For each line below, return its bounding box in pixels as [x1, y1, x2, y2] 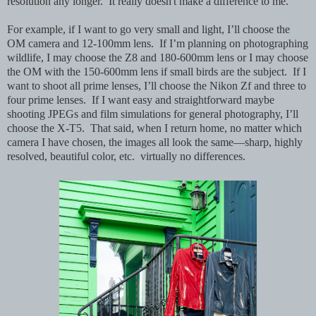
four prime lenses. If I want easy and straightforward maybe [7, 93, 274, 106]
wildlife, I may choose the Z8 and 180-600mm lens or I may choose [7, 51, 308, 63]
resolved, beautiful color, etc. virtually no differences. [7, 150, 245, 162]
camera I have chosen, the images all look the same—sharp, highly [7, 135, 303, 148]
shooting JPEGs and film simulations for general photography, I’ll [7, 107, 298, 120]
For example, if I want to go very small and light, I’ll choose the [7, 23, 290, 35]
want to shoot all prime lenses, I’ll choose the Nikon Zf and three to [7, 79, 306, 92]
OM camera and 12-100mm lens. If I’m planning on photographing [7, 37, 308, 49]
